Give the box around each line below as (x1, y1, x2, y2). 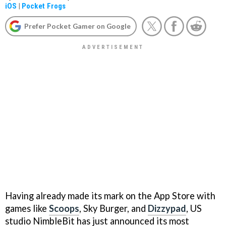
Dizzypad (148, 202, 186, 214)
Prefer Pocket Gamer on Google (24, 22, 131, 30)
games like (5, 202, 49, 214)
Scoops (49, 202, 79, 214)
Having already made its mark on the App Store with (5, 190, 215, 201)
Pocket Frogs (22, 2, 66, 11)
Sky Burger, (83, 202, 129, 214)
